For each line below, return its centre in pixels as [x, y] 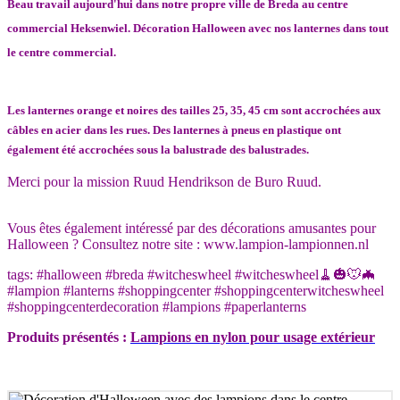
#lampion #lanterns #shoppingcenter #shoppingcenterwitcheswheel [196, 291]
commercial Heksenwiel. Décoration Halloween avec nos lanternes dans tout [198, 28]
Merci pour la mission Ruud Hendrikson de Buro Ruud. [164, 182]
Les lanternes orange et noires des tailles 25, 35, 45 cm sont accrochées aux [194, 110]
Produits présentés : [69, 337]
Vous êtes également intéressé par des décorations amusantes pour [192, 229]
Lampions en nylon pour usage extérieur [253, 337]
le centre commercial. [62, 52]
